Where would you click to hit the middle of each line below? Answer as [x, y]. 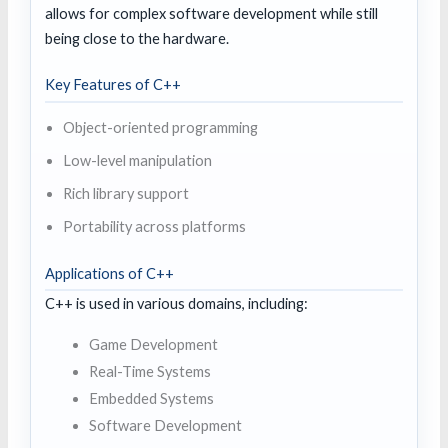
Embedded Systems [152, 398]
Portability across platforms [154, 226]
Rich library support [125, 193]
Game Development [154, 344]
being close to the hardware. [137, 39]
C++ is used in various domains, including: [177, 304]
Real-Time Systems [150, 371]
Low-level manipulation [137, 161]
